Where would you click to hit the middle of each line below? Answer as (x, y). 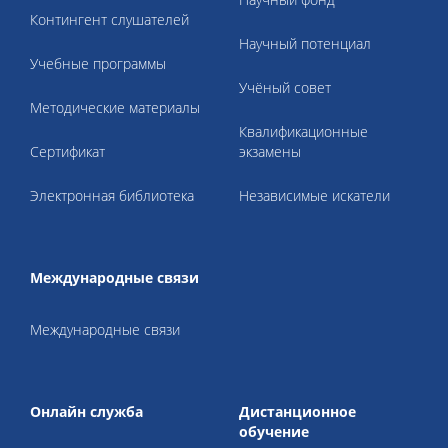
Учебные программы (98, 63)
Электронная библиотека (112, 195)
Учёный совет (285, 87)
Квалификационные (303, 131)
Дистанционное (297, 411)
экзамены (270, 151)
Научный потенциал (305, 43)
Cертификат (67, 151)
